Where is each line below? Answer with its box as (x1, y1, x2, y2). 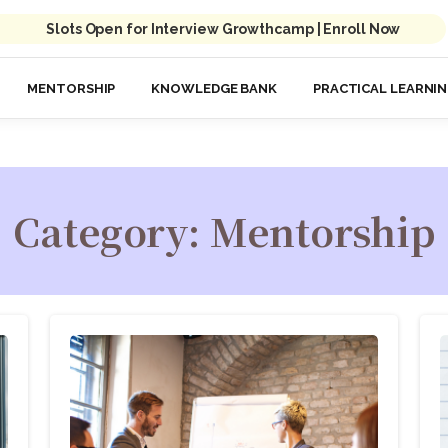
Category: (13, 203, 210, 259)
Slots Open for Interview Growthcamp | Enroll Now (46, 20, 401, 37)
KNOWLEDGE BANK (151, 81, 277, 97)
